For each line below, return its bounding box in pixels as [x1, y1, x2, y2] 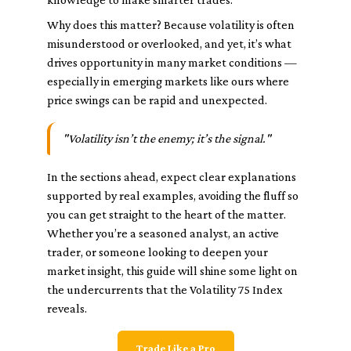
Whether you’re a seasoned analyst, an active [47, 226, 279, 240]
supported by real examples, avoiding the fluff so [47, 189, 299, 202]
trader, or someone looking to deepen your [47, 245, 268, 259]
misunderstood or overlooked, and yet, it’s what [47, 37, 291, 50]
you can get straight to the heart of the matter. [47, 208, 286, 221]
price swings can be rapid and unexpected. [47, 93, 267, 107]
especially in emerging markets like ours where [47, 74, 289, 88]
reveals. [47, 302, 87, 315]
